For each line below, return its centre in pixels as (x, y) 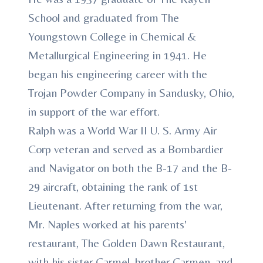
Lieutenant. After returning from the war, (125, 205)
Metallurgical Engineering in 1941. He (117, 55)
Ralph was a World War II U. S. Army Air (122, 130)
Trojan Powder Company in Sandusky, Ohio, (131, 92)
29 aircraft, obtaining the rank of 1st (113, 186)
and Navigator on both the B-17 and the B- (130, 168)
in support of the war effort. (94, 111)
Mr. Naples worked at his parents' (107, 224)
